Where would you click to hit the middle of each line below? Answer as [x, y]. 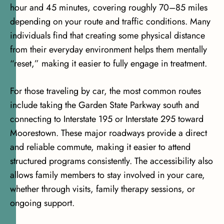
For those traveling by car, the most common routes [105, 91]
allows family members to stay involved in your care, [107, 175]
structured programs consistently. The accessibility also [111, 161]
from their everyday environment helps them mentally [108, 50]
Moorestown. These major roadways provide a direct [108, 133]
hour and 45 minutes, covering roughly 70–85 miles [109, 8]
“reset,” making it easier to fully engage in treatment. [108, 64]
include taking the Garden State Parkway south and [104, 105]
